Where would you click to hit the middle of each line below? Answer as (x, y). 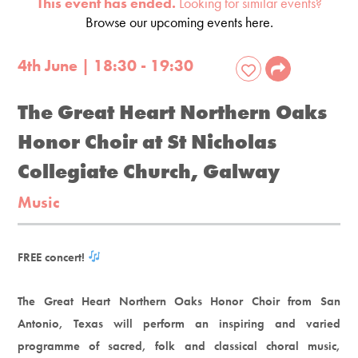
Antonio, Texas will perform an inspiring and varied (179, 323)
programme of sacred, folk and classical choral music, (179, 346)
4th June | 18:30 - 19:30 (106, 65)
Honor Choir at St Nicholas (147, 141)
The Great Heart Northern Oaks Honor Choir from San (179, 301)
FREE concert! (53, 257)
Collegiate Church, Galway (149, 171)
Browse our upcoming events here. (179, 22)
